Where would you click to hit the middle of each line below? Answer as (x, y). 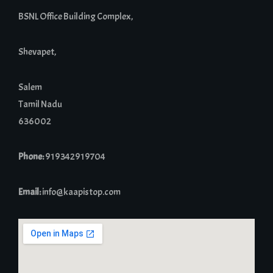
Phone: (31, 157)
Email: (30, 192)
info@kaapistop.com (81, 192)
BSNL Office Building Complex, (76, 16)
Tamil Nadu (40, 104)
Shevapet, (37, 52)
